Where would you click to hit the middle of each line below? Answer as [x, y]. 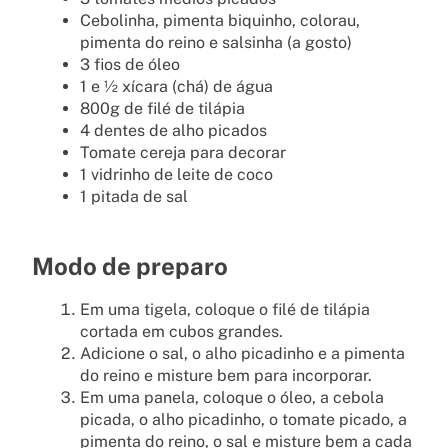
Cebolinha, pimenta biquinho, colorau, [220, 20]
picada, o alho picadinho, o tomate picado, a [243, 420]
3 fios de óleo [130, 64]
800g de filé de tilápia [162, 108]
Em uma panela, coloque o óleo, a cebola [232, 398]
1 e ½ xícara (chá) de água [176, 86]
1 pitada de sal [134, 196]
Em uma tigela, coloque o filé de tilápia [225, 310]
